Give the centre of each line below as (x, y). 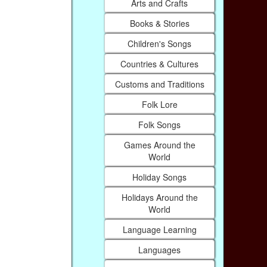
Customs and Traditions (159, 84)
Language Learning (159, 229)
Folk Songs (160, 124)
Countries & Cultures (160, 63)
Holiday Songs (160, 177)
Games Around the (159, 145)
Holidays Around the (159, 197)
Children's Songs (160, 43)
